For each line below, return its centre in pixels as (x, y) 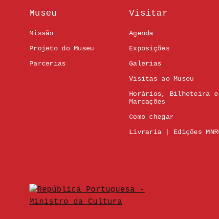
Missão (42, 33)
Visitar (148, 13)
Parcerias (48, 64)
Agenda (141, 33)
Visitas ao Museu (162, 79)
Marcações (147, 102)
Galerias (145, 64)
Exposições (149, 49)
